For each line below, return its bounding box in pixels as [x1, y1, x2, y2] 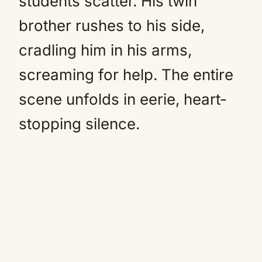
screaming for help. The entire [19, 65, 233, 84]
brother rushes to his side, [19, 16, 205, 35]
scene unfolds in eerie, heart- [19, 89, 227, 108]
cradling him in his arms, [19, 40, 192, 59]
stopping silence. [19, 114, 140, 133]
